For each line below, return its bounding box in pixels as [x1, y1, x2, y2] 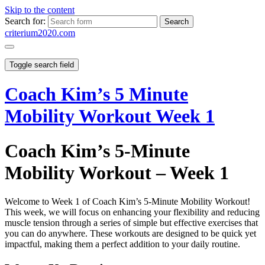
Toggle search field [9, 60, 74, 69]
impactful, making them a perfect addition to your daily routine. [5, 239, 240, 250]
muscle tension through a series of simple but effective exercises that [5, 218, 258, 228]
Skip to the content [5, 5, 75, 15]
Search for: [5, 16, 46, 26]
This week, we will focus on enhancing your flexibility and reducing [5, 207, 260, 218]
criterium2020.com [5, 28, 75, 38]
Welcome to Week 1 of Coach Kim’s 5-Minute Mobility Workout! [5, 196, 250, 207]
